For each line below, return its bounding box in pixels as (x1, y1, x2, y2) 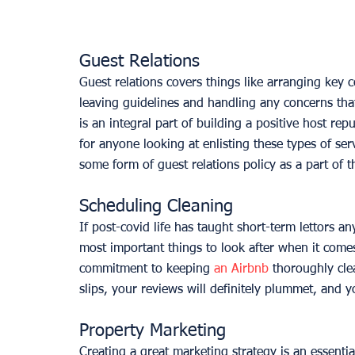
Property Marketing (79, 323, 226, 341)
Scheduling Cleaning (79, 198, 233, 216)
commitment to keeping (79, 263, 214, 277)
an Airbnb (214, 263, 269, 277)
